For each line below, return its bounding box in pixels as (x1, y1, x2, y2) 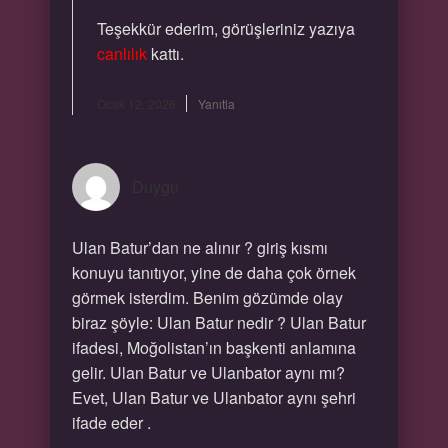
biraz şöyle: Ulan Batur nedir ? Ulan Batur (71, 311, 366, 334)
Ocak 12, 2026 (96, 95, 176, 112)
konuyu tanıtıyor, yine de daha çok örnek (71, 261, 356, 284)
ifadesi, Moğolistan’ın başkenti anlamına (71, 336, 356, 359)
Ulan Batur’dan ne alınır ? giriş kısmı (71, 236, 328, 259)
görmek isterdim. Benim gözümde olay (71, 286, 343, 309)
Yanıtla (197, 95, 235, 112)
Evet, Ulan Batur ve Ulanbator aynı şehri (71, 386, 356, 409)
